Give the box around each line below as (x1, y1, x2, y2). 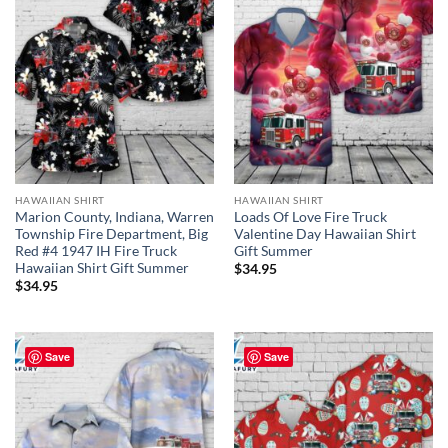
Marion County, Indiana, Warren (14, 209, 214, 226)
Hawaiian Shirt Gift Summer (14, 260, 189, 277)
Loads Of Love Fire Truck (233, 209, 387, 226)
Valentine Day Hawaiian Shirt (233, 226, 416, 243)
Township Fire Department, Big (14, 226, 208, 243)
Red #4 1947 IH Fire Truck (14, 243, 177, 260)
